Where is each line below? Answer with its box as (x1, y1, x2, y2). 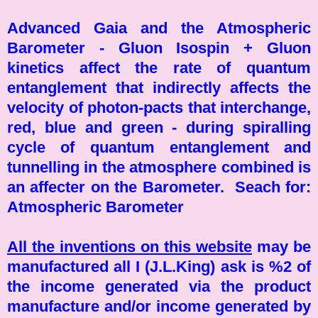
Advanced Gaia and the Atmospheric (7, 18, 311, 37)
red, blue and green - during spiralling (7, 118, 311, 136)
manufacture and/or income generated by (7, 297, 311, 315)
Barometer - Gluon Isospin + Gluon (7, 38, 311, 57)
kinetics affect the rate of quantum (7, 58, 311, 77)
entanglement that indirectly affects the (7, 78, 311, 97)
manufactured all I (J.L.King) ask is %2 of (7, 257, 311, 275)
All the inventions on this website (7, 237, 252, 256)
